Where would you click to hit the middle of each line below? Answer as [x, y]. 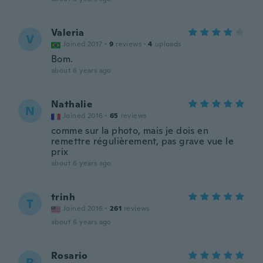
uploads [168, 44]
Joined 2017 [83, 44]
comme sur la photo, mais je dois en [130, 131]
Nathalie [72, 104]
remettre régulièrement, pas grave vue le [142, 141]
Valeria [68, 33]
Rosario [70, 256]
